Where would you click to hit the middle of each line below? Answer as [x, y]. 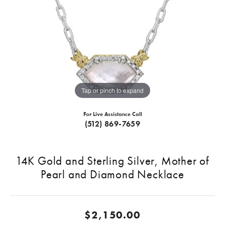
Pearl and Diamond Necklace [113, 175]
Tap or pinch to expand [113, 90]
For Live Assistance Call [113, 114]
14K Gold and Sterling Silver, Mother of [113, 161]
